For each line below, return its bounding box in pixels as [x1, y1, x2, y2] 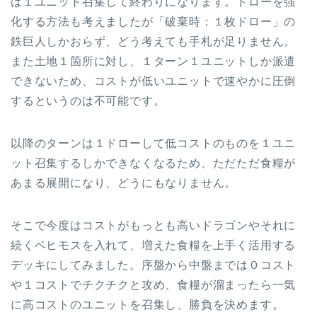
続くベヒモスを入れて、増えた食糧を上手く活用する [11, 238, 296, 251]
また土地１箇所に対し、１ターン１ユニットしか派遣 [11, 54, 296, 67]
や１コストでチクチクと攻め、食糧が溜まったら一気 [11, 278, 296, 291]
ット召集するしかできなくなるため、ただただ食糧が [11, 156, 296, 169]
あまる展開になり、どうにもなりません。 [11, 176, 237, 189]
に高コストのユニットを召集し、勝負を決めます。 [11, 298, 284, 311]
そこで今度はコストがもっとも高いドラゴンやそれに [11, 219, 296, 231]
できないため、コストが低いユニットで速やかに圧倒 [11, 74, 296, 87]
